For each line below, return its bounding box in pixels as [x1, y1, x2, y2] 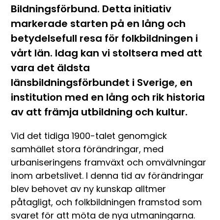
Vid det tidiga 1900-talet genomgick [11, 130, 167, 142]
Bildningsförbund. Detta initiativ [11, 2, 172, 16]
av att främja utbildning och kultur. [11, 105, 188, 119]
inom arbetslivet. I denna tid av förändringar [11, 169, 204, 182]
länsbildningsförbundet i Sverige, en [11, 76, 193, 89]
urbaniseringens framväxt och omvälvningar [11, 156, 207, 168]
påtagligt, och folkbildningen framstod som [11, 196, 202, 208]
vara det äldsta [11, 61, 90, 75]
